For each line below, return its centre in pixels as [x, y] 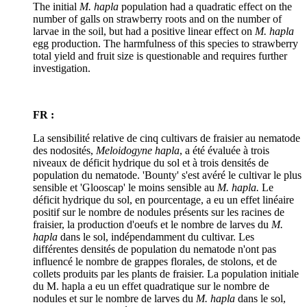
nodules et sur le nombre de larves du [114, 298]
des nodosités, [64, 150]
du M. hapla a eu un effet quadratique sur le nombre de [151, 286]
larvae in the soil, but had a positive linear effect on [144, 31]
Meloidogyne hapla [138, 150]
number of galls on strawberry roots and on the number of [157, 19]
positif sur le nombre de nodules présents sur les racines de [159, 212]
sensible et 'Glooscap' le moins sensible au [125, 187]
